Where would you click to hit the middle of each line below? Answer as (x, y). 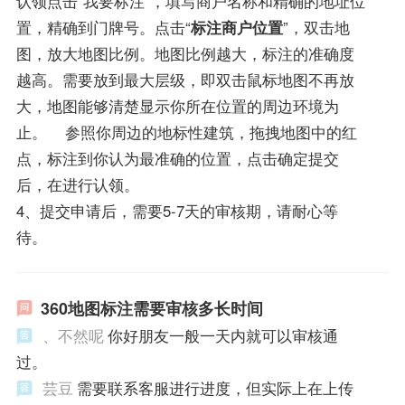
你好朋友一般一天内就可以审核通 (222, 335)
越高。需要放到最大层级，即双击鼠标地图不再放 (185, 80)
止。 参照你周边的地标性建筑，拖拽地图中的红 (186, 132)
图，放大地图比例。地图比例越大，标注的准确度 (185, 54)
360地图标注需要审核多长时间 (151, 308)
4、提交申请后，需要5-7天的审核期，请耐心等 (177, 211)
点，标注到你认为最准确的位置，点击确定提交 (177, 159)
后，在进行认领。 (77, 185)
